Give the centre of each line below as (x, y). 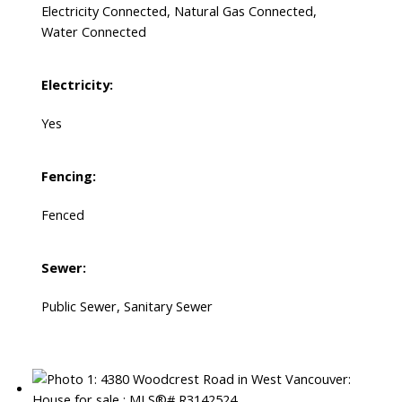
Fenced (62, 215)
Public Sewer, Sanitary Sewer (127, 306)
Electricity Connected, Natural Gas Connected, (179, 11)
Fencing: (68, 176)
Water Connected (93, 32)
